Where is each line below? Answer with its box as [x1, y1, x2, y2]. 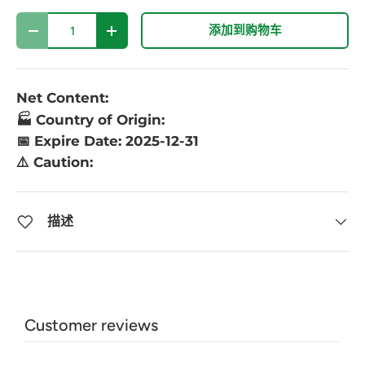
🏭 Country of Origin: [16, 111, 165, 128]
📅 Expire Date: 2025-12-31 [16, 133, 199, 150]
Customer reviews [24, 314, 158, 335]
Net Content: [16, 90, 108, 107]
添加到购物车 [208, 23, 282, 38]
